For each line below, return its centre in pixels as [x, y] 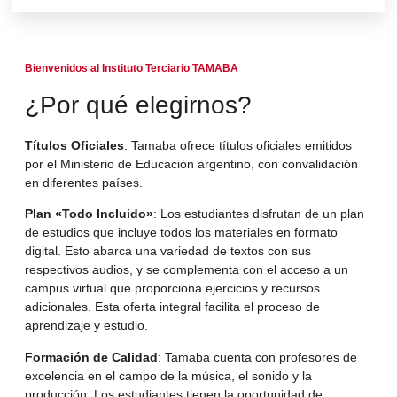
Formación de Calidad [91, 357]
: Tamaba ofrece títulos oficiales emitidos [238, 145]
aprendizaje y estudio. [86, 326]
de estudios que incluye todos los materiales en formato [181, 233]
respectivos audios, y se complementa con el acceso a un [187, 270]
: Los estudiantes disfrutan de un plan [259, 214]
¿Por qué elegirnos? [138, 105]
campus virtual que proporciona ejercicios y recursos [172, 288]
